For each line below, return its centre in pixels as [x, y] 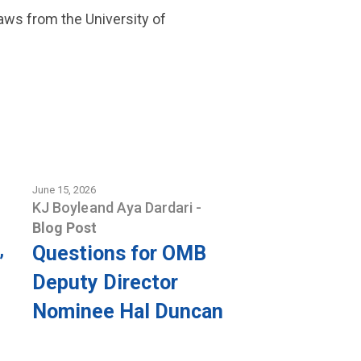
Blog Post [65, 228]
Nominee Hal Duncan [128, 311]
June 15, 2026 [64, 190]
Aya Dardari [157, 207]
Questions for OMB [120, 253]
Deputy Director [106, 282]
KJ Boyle [62, 207]
